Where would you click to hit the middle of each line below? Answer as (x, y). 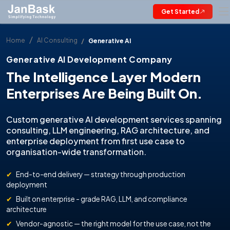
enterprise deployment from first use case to (95, 141)
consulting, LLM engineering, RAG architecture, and (108, 130)
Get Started (180, 12)
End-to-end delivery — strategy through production (100, 174)
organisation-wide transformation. (76, 152)
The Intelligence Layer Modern (103, 77)
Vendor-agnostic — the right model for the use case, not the (113, 224)
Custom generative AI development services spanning (114, 119)
